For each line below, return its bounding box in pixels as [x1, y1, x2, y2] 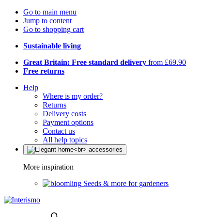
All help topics [43, 136, 87, 144]
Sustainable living [23, 42, 81, 50]
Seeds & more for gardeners [83, 179, 169, 187]
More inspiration [23, 163, 74, 171]
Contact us [43, 127, 75, 135]
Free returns [23, 67, 64, 75]
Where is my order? [43, 92, 103, 100]
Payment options [43, 118, 93, 126]
